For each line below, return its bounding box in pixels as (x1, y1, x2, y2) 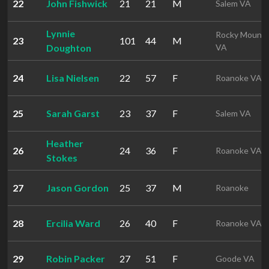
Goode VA (216, 253, 255, 264)
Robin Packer (46, 253, 105, 264)
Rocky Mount (216, 29, 265, 40)
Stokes (46, 152, 77, 163)
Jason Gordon (46, 182, 109, 193)
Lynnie (46, 28, 75, 39)
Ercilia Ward (46, 217, 100, 229)
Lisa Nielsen (46, 72, 99, 83)
